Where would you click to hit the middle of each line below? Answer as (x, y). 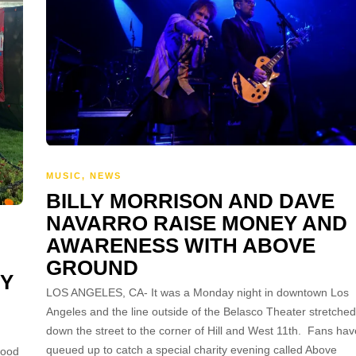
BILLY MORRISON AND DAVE (190, 201)
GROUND (92, 267)
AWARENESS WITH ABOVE (181, 245)
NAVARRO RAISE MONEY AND (197, 223)
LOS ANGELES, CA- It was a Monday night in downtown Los (197, 292)
